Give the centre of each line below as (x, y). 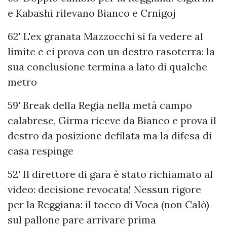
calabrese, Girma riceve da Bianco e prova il (112, 121)
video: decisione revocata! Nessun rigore (104, 190)
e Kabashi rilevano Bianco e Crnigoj (92, 13)
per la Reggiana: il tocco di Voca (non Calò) (108, 205)
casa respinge (41, 151)
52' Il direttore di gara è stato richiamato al (110, 174)
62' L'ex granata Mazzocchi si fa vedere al (105, 36)
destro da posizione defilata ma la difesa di (110, 136)
